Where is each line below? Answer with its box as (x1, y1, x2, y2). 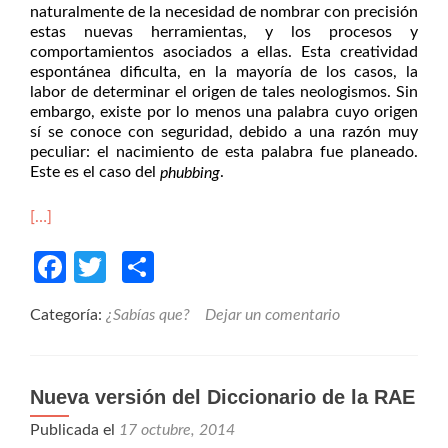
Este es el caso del (30, 164, 160, 181)
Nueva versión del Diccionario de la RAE (30, 386, 415, 409)
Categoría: (30, 307, 106, 324)
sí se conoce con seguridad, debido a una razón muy (30, 124, 418, 141)
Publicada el (30, 422, 119, 439)
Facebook (66, 251, 200, 284)
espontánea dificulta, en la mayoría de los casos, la (30, 64, 418, 81)
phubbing (160, 165, 220, 182)
